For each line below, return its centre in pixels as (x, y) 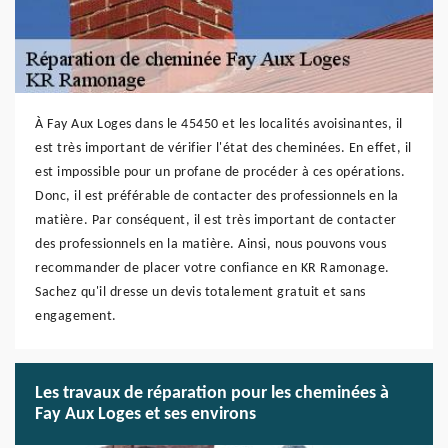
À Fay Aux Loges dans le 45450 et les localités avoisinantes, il (219, 124)
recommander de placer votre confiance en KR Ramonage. (212, 268)
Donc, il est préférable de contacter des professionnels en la (217, 196)
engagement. (76, 316)
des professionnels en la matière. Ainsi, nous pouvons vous (210, 244)
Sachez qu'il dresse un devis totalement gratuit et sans (200, 292)
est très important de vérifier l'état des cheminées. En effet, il (223, 148)
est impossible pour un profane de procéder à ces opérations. (220, 172)
